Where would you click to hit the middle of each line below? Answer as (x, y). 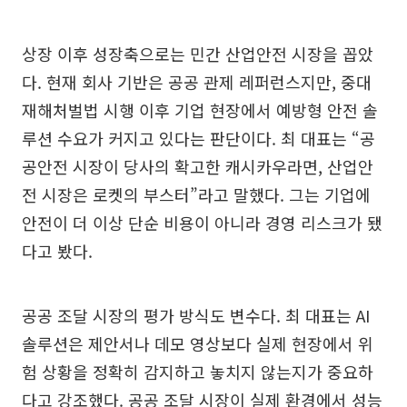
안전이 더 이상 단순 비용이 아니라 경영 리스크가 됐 (202, 222)
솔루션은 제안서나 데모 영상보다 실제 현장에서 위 (198, 343)
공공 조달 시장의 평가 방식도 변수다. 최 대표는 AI (196, 315)
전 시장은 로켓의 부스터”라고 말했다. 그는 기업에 (196, 194)
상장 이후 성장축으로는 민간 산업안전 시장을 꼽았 (198, 53)
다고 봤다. (57, 250)
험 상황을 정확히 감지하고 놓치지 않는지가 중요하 (198, 371)
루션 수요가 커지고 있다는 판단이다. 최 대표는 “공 (199, 138)
